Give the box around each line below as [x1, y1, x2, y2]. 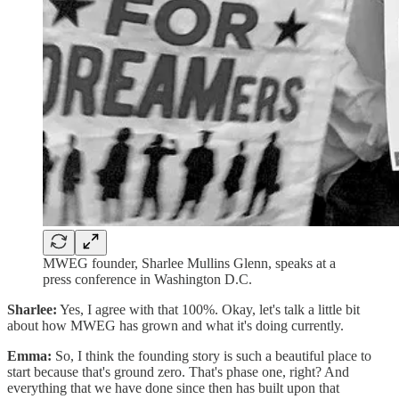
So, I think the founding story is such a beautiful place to [52, 347, 371, 363]
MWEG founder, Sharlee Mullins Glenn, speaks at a [43, 255, 336, 271]
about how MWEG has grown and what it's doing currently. [7, 317, 347, 333]
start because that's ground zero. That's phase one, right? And [7, 363, 349, 379]
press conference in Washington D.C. [43, 271, 256, 287]
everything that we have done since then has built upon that [7, 379, 339, 395]
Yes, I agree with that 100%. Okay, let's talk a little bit [57, 301, 360, 317]
